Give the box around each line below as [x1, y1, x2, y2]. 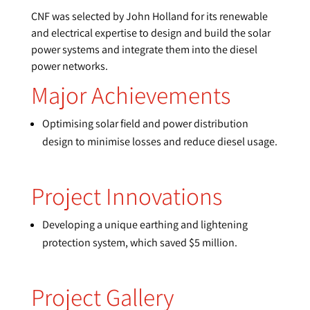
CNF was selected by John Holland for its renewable [30, 8, 268, 24]
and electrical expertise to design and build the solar [30, 25, 271, 40]
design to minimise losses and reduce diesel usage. [42, 134, 277, 149]
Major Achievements [30, 78, 230, 111]
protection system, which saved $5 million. [42, 235, 237, 250]
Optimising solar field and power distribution [42, 116, 248, 131]
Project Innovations [30, 179, 222, 212]
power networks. [30, 58, 108, 73]
